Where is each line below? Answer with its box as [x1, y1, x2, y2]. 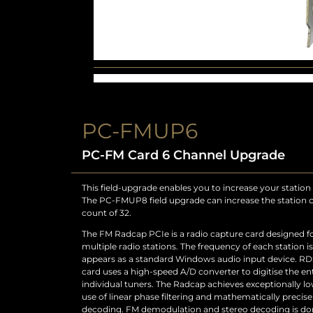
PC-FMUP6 [82, 117, 198, 144]
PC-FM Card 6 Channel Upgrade [82, 147, 285, 163]
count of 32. [82, 207, 131, 218]
